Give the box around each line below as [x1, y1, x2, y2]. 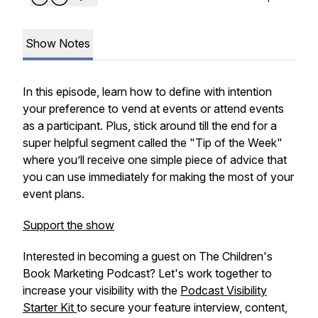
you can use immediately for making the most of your [23, 170, 294, 184]
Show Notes [26, 36, 90, 50]
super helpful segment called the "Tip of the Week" [23, 136, 283, 150]
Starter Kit [23, 300, 77, 314]
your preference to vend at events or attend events [23, 102, 284, 116]
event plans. [23, 187, 84, 201]
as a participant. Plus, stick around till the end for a [23, 119, 277, 133]
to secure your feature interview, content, [77, 300, 287, 314]
